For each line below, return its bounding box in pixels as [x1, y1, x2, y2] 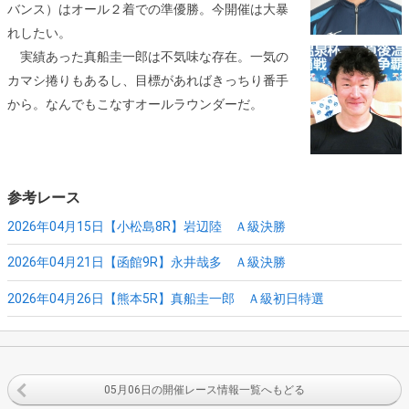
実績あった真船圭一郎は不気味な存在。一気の [7, 49, 288, 64]
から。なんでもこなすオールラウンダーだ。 [7, 97, 263, 111]
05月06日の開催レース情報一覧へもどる [104, 383, 305, 396]
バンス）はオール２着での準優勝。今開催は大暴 [7, 2, 288, 16]
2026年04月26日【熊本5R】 [7, 291, 171, 307]
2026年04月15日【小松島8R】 [7, 218, 184, 234]
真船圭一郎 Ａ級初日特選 [171, 291, 324, 307]
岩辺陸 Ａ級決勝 [184, 218, 286, 234]
